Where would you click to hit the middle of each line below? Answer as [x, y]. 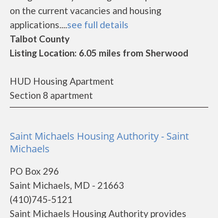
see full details [98, 25]
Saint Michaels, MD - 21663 [67, 185]
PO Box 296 [34, 171]
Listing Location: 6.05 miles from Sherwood [99, 53]
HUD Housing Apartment [62, 81]
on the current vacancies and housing [86, 10]
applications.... [38, 25]
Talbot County [40, 39]
